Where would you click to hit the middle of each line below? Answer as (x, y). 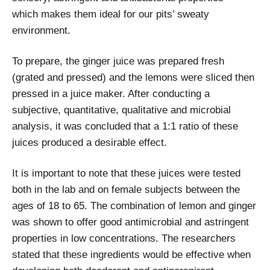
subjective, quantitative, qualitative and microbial (121, 110)
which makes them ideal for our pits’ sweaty (111, 14)
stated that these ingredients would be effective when (131, 254)
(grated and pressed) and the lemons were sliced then (133, 77)
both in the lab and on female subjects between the (126, 189)
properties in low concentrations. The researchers (124, 238)
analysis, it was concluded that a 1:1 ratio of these (125, 126)
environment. (41, 30)
